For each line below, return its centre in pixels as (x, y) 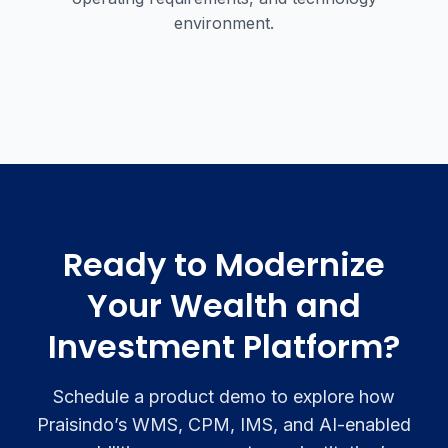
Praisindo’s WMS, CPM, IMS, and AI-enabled (224, 424)
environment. (224, 23)
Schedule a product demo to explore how (224, 396)
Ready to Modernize (224, 264)
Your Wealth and (224, 305)
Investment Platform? (224, 346)
